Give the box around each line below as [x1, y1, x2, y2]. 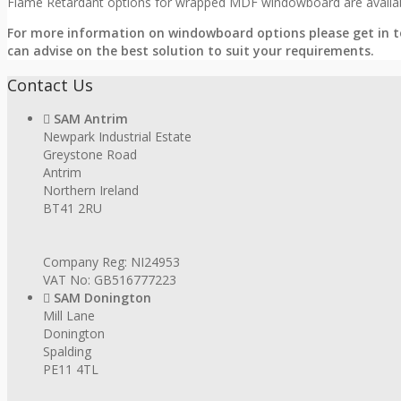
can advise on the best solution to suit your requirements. [7, 42, 374, 60]
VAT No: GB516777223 [43, 271, 176, 289]
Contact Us [7, 74, 93, 97]
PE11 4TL [43, 361, 98, 379]
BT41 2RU [43, 200, 102, 218]
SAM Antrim [54, 110, 128, 128]
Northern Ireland [43, 182, 139, 200]
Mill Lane [43, 307, 95, 325]
